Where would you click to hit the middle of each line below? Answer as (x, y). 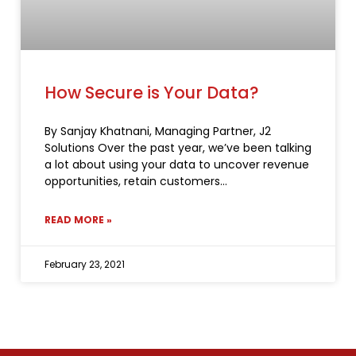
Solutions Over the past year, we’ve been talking (178, 148)
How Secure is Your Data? (152, 93)
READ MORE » (78, 220)
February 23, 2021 (85, 265)
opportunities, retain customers (132, 182)
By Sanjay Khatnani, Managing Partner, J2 (158, 132)
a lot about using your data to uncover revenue (177, 165)
